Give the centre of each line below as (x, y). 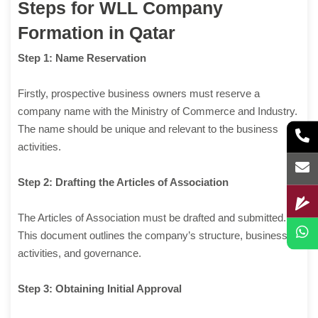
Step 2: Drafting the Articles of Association (123, 182)
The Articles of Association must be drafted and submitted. (152, 218)
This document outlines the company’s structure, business (153, 236)
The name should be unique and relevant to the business (148, 129)
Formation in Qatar (97, 33)
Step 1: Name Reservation (82, 58)
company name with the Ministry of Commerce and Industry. (158, 111)
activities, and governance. (79, 253)
